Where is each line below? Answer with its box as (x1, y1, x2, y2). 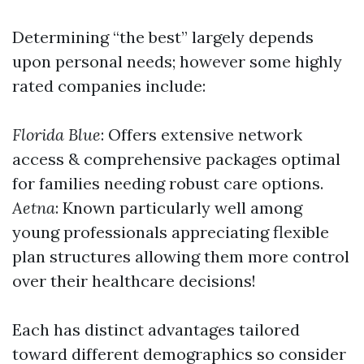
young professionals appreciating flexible (12, 222, 329, 242)
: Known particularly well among (55, 197, 302, 218)
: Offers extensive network (101, 124, 302, 145)
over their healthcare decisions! (12, 271, 256, 291)
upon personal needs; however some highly (12, 51, 342, 71)
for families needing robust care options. (12, 173, 323, 193)
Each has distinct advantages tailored (12, 319, 300, 340)
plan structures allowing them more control (12, 246, 349, 266)
